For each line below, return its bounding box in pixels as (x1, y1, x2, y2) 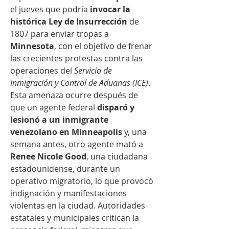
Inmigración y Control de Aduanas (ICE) (10, 77, 148, 89)
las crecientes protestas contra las (10, 53, 143, 64)
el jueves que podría (10, 4, 90, 15)
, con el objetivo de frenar (54, 40, 152, 52)
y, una (122, 126, 147, 138)
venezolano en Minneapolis (10, 126, 122, 138)
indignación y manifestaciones (10, 188, 127, 199)
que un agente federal (10, 102, 97, 113)
